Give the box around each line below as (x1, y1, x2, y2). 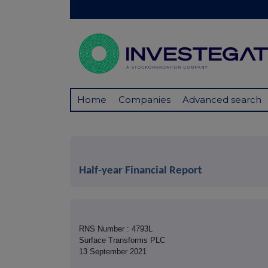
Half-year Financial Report (79, 165, 202, 177)
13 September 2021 (79, 247, 147, 257)
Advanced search (182, 94, 261, 106)
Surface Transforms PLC (79, 236, 165, 245)
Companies (118, 94, 170, 106)
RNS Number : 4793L (79, 224, 153, 234)
